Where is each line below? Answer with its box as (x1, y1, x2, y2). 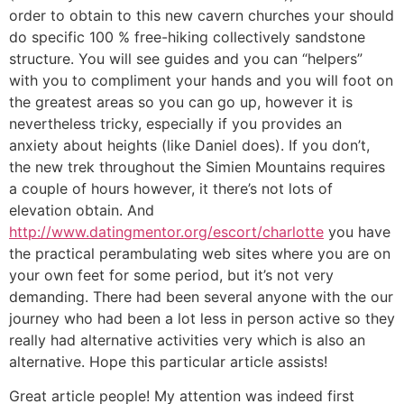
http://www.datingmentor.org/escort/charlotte (9, 222, 324, 241)
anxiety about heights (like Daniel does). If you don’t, (9, 135, 370, 154)
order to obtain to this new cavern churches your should (9, 5, 394, 24)
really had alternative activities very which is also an (9, 330, 365, 349)
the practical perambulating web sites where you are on (9, 243, 390, 262)
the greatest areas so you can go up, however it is (9, 92, 353, 111)
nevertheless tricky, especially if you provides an (9, 114, 342, 133)
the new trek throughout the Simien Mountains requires (9, 157, 385, 176)
